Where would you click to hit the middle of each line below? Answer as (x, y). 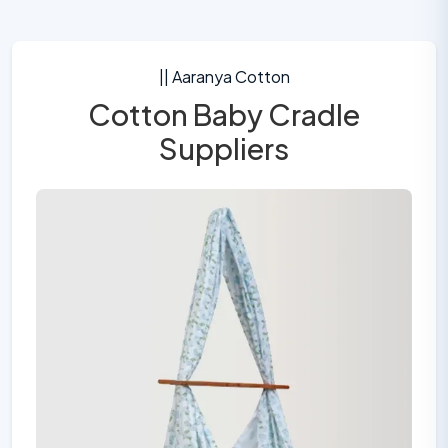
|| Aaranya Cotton (224, 76)
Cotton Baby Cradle (224, 114)
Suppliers (224, 148)
